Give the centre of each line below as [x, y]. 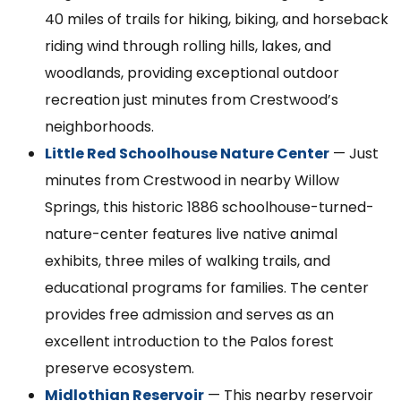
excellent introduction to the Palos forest [189, 342]
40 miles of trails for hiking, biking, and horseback [217, 20]
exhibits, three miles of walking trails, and [188, 261]
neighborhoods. [99, 127]
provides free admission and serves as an [189, 315]
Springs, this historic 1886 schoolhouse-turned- [209, 208]
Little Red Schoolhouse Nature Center [187, 154]
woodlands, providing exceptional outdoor [192, 73]
